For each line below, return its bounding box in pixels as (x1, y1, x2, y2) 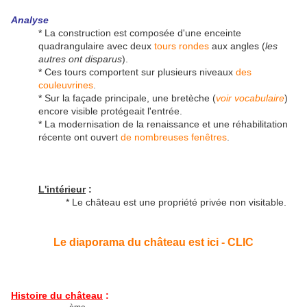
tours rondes (154, 40, 209, 52)
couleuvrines (38, 79, 93, 91)
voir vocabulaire (216, 93, 284, 104)
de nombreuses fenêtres (121, 132, 227, 143)
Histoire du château (11, 290, 103, 302)
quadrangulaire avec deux (38, 40, 154, 52)
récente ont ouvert (38, 132, 121, 143)
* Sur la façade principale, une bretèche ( (38, 93, 216, 104)
